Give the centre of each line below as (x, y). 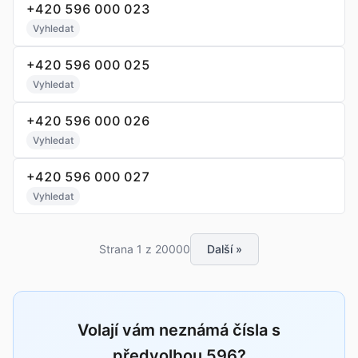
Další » (225, 249)
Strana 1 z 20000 (145, 249)
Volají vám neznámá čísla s (179, 330)
